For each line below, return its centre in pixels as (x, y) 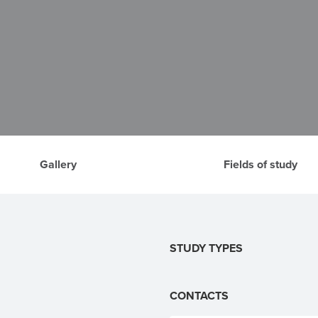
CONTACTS (199, 296)
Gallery (58, 164)
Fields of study (260, 164)
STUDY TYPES (206, 248)
